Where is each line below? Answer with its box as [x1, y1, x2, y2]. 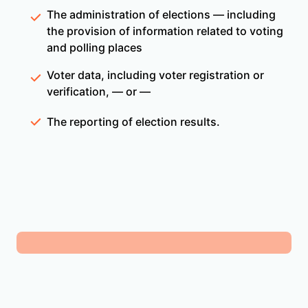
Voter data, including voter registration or [47, 67, 264, 82]
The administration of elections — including [47, 7, 276, 21]
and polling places [47, 40, 142, 54]
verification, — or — [47, 84, 151, 98]
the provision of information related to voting [47, 23, 283, 38]
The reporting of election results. [47, 114, 220, 129]
